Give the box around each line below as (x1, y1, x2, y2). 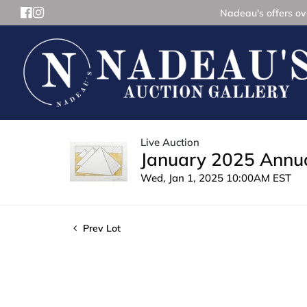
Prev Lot (80, 221, 121, 234)
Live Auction (140, 135, 199, 149)
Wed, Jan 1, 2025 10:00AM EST (140, 171, 291, 184)
